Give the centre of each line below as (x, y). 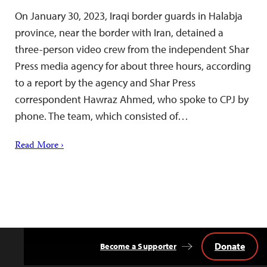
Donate (230, 246)
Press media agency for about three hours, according (133, 66)
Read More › (39, 146)
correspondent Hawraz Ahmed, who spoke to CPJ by (132, 99)
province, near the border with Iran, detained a (119, 32)
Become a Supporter (138, 246)
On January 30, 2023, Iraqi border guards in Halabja (129, 15)
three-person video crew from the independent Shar (132, 49)
